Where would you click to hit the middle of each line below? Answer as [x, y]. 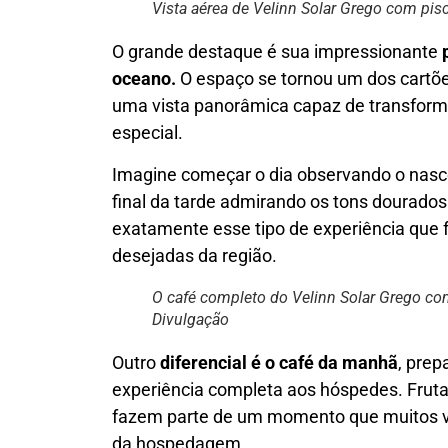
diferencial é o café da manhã [279, 362]
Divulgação [190, 319]
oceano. [144, 79]
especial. [147, 133]
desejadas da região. [194, 255]
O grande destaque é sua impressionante [277, 52]
